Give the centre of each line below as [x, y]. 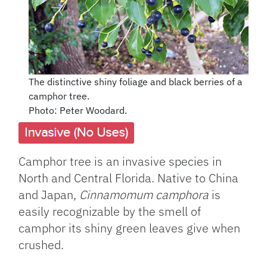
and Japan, [49, 194]
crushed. [41, 244]
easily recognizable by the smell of [110, 211]
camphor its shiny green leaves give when [130, 228]
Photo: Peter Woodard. [77, 110]
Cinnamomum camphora [144, 194]
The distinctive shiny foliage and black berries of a [135, 81]
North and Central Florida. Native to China [129, 178]
